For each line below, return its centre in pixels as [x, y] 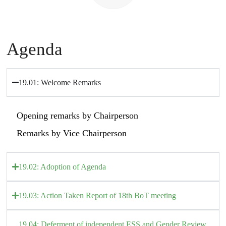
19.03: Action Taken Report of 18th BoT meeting [98, 195]
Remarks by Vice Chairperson [72, 133]
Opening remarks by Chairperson [77, 115]
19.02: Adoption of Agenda [63, 166]
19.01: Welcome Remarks [60, 82]
